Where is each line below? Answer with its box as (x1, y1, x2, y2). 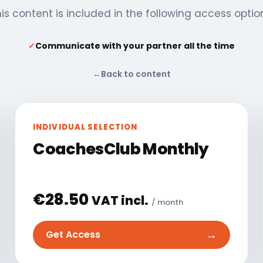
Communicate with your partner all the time (35, 39, 235, 52)
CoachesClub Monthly (33, 137, 209, 160)
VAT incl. (92, 191, 149, 209)
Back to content (100, 68, 171, 80)
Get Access (46, 228, 101, 242)
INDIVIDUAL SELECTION (33, 121, 138, 133)
